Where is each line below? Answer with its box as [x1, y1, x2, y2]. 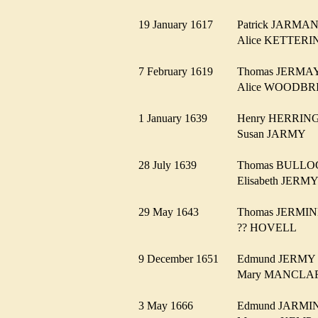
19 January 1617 [138, 18, 221, 31]
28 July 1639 [138, 158, 205, 171]
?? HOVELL [237, 221, 305, 234]
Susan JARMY [237, 127, 314, 140]
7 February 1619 [138, 65, 221, 77]
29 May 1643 [138, 205, 207, 218]
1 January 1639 [138, 111, 216, 124]
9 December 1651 [138, 252, 227, 265]
